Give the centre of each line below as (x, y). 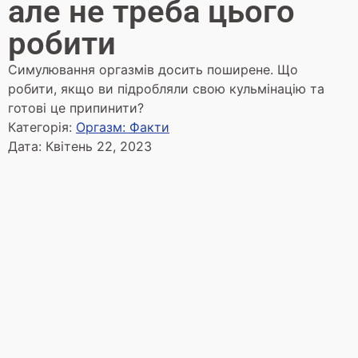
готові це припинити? (76, 108)
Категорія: (42, 127)
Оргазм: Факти (123, 127)
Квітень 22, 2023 (99, 146)
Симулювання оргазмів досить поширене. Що (153, 70)
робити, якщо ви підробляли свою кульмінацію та (166, 89)
